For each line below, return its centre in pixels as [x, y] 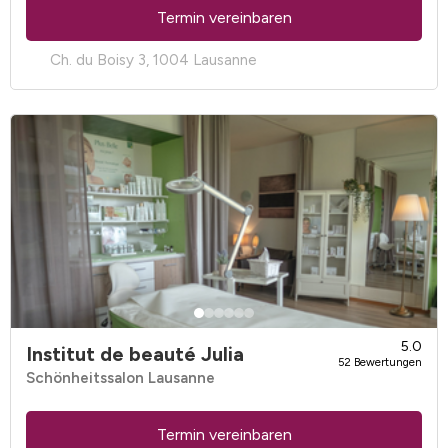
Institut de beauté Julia [135, 353]
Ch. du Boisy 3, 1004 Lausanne [153, 60]
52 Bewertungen [380, 362]
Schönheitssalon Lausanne [120, 378]
